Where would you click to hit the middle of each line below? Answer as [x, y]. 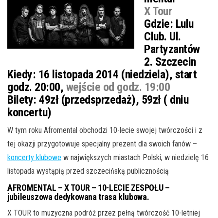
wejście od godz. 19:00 [118, 87]
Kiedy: [22, 75]
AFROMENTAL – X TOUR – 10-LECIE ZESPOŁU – [89, 188]
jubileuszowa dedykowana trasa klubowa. [78, 197]
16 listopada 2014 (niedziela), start [116, 75]
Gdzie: [159, 24]
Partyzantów [172, 49]
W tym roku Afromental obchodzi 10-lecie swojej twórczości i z [105, 130]
